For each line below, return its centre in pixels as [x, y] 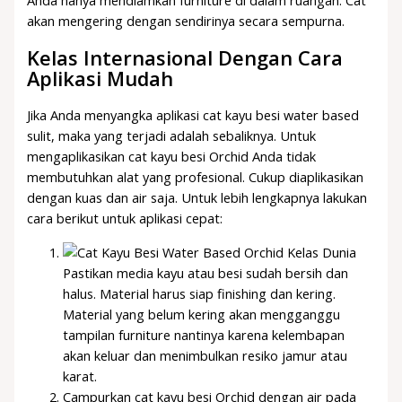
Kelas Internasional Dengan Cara [185, 58]
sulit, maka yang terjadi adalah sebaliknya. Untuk [172, 136]
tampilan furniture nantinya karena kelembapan [204, 334]
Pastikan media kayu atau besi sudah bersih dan [206, 272]
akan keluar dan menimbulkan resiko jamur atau [205, 355]
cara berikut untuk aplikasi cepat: [125, 218]
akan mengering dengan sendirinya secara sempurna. [188, 21]
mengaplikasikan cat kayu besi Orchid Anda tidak [172, 157]
